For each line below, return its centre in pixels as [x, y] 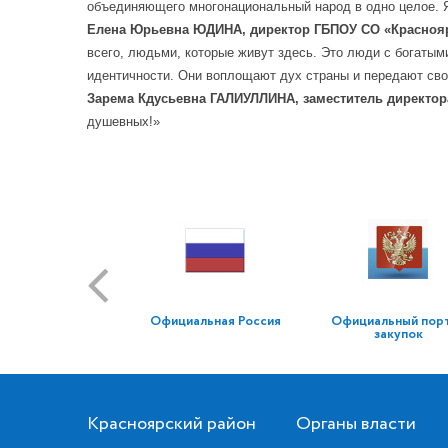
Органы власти [356, 424]
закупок [398, 334]
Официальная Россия [216, 321]
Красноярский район [171, 424]
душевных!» [123, 121]
